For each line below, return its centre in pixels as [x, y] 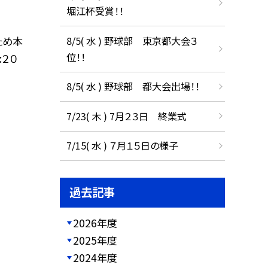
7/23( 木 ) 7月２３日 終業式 [126, 116]
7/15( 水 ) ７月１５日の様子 [122, 146]
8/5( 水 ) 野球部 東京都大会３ [132, 40]
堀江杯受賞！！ [95, 11]
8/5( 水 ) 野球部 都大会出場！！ [133, 86]
